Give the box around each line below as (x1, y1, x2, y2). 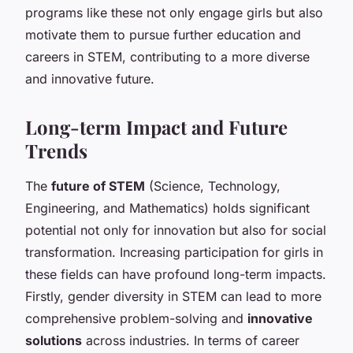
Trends (25, 137, 87, 163)
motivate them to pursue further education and (25, 26, 301, 43)
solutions (25, 332, 82, 348)
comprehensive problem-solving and (25, 310, 247, 326)
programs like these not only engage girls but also (25, 4, 323, 20)
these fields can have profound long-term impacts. (25, 266, 326, 282)
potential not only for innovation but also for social (25, 221, 326, 238)
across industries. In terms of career (82, 332, 299, 348)
